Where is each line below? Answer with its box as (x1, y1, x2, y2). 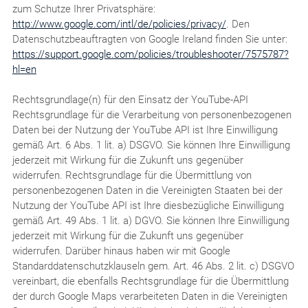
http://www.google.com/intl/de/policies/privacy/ (12, 17, 226, 30)
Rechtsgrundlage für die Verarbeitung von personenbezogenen (12, 108, 291, 121)
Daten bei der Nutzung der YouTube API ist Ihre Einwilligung (12, 123, 278, 136)
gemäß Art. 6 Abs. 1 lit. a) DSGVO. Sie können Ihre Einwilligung (12, 138, 290, 151)
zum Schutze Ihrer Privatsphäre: (12, 2, 155, 15)
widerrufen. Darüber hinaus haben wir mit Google (12, 244, 230, 257)
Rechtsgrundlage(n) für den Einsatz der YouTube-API (12, 93, 248, 106)
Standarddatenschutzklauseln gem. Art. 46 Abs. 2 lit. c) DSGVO (12, 259, 294, 272)
